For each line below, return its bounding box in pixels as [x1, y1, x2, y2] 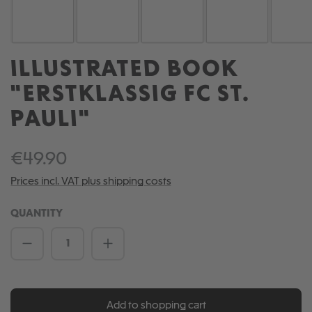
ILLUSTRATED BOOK [10, 60, 237, 81]
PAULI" [10, 110, 91, 131]
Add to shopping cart [106, 300, 206, 311]
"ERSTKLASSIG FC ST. [10, 85, 249, 106]
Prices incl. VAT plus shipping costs [10, 177, 171, 187]
